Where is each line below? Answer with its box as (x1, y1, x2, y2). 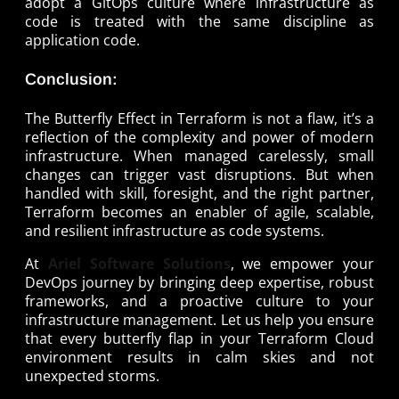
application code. (25, 29, 140, 50)
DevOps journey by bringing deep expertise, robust (25, 272, 374, 292)
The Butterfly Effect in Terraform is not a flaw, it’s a (25, 108, 374, 128)
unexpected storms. (25, 365, 159, 386)
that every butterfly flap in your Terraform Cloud (25, 328, 374, 348)
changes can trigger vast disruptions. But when (25, 164, 374, 184)
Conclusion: (25, 69, 118, 88)
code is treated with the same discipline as (25, 11, 374, 31)
